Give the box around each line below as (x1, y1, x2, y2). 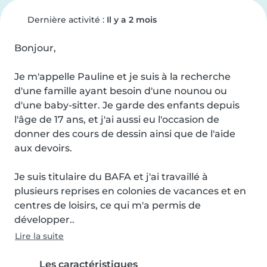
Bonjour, (14, 42, 56, 54)
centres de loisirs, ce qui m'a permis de (14, 200, 201, 211)
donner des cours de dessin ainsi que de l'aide (14, 128, 235, 139)
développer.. (14, 214, 74, 225)
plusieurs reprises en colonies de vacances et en (14, 185, 246, 197)
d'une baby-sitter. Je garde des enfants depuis (14, 100, 240, 111)
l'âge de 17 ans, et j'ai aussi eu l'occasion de (14, 114, 219, 125)
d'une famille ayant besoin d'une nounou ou (14, 85, 227, 97)
